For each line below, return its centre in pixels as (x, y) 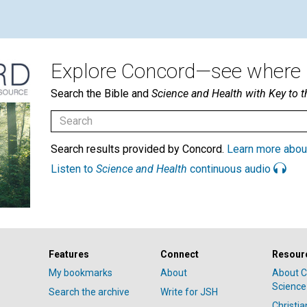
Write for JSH (189, 292)
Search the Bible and (101, 93)
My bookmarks (80, 273)
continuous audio (230, 169)
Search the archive (89, 292)
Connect (179, 255)
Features (69, 255)
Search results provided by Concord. (139, 149)
